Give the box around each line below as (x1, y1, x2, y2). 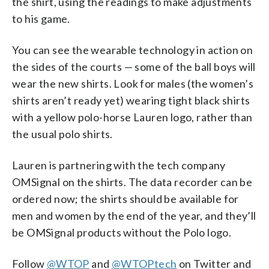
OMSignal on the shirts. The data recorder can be (12, 175, 253, 189)
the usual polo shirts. (12, 127, 113, 141)
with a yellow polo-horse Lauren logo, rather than (12, 110, 253, 124)
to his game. (12, 11, 70, 25)
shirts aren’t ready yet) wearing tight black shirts (12, 93, 250, 107)
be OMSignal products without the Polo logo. (12, 225, 232, 239)
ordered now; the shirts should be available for (12, 192, 239, 205)
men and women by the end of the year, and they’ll (12, 208, 256, 222)
